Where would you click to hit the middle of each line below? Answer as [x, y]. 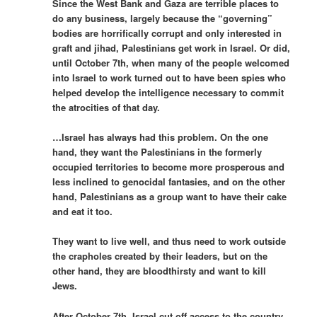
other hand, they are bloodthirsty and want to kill [160, 271]
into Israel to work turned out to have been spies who [169, 78]
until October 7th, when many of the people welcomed [171, 63]
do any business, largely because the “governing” [163, 18]
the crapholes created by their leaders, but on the [160, 256]
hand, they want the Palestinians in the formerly [157, 152]
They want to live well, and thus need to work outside [169, 241]
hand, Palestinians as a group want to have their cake [170, 197]
